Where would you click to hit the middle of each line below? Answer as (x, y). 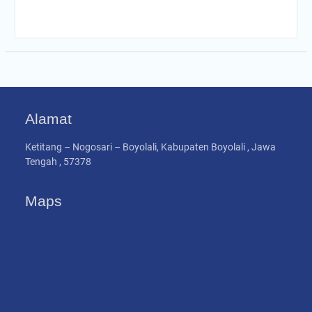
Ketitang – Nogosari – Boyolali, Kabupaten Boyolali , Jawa (151, 147)
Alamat (49, 119)
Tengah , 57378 (58, 162)
